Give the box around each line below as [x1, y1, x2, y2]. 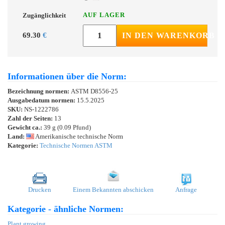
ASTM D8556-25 [71, 87, 118, 95]
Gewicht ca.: [8, 123, 42, 131]
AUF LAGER [83, 11, 125, 19]
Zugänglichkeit [23, 11, 66, 19]
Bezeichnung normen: [8, 87, 71, 95]
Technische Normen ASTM [40, 141, 113, 149]
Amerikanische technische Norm [34, 132, 123, 140]
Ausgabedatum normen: [8, 96, 77, 104]
